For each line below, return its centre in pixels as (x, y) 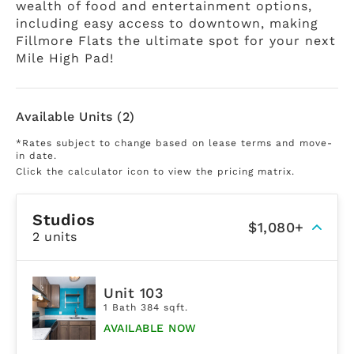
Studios (64, 219)
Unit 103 (134, 293)
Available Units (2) (75, 116)
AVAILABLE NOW (150, 328)
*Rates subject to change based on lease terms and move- (174, 143)
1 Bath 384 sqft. (146, 308)
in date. (36, 155)
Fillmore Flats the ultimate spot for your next (176, 40)
